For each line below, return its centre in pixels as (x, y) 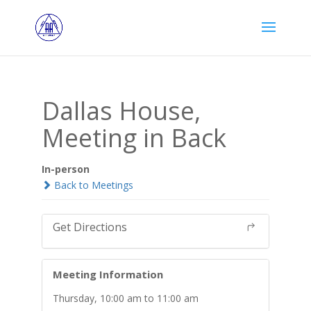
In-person (65, 169)
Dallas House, (121, 111)
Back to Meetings (92, 185)
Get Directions (90, 227)
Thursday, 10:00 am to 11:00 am (125, 298)
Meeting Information (108, 274)
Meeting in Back (134, 138)
